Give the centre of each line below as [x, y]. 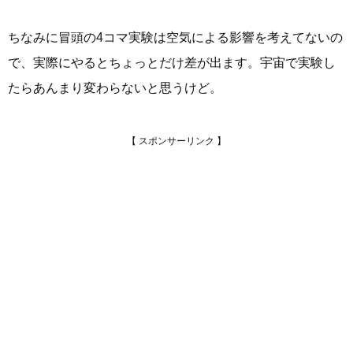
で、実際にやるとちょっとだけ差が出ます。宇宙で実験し [172, 63]
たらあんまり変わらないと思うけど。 [115, 88]
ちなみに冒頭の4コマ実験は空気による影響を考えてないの [175, 38]
